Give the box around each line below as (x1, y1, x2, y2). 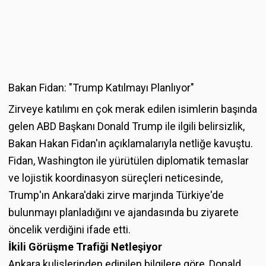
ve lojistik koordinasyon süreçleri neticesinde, (8, 172, 223, 185)
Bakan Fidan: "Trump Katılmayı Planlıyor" (8, 81, 194, 94)
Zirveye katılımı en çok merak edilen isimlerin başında (8, 103, 257, 116)
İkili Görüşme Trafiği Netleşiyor (8, 240, 162, 254)
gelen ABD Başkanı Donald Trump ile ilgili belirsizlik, (8, 120, 245, 133)
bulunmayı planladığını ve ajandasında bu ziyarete (8, 206, 239, 219)
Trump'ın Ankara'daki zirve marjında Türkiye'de (8, 189, 224, 202)
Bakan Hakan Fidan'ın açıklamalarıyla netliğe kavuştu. (8, 137, 253, 150)
